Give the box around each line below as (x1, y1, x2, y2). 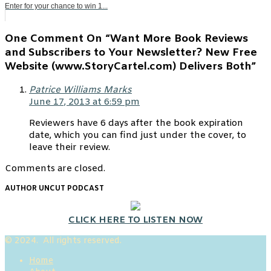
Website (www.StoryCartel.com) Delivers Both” (5, 59, 256, 74)
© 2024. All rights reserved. (5, 235, 122, 247)
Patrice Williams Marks (29, 84, 132, 97)
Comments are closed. (5, 163, 105, 175)
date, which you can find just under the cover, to (29, 129, 246, 142)
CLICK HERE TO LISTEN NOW (68, 214, 203, 227)
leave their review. (29, 142, 110, 154)
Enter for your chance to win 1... (5, 2, 108, 11)
